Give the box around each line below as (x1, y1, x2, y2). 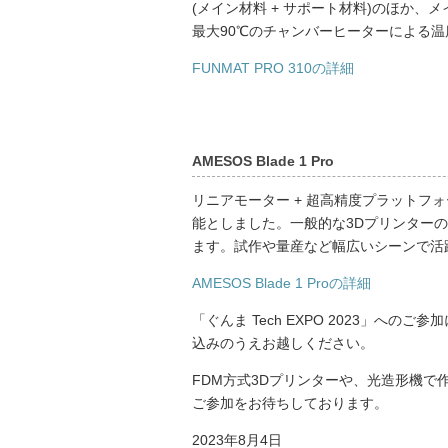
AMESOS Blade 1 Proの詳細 (192, 274, 371, 291)
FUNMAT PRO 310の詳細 (192, 59, 354, 76)
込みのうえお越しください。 (192, 334, 374, 351)
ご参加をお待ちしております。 (192, 394, 388, 411)
